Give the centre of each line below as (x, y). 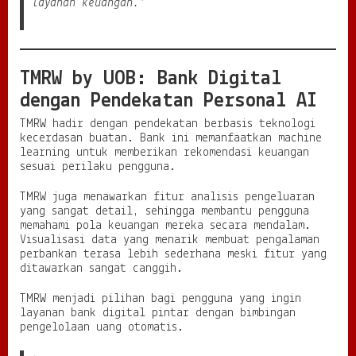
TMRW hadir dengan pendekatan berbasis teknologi (168, 124)
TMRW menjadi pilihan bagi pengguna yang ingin (161, 298)
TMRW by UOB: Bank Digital (151, 79)
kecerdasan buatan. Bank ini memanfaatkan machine (171, 138)
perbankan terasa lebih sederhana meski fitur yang (173, 254)
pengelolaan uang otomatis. (102, 327)
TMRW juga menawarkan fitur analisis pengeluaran (167, 197)
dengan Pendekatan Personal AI (168, 101)
